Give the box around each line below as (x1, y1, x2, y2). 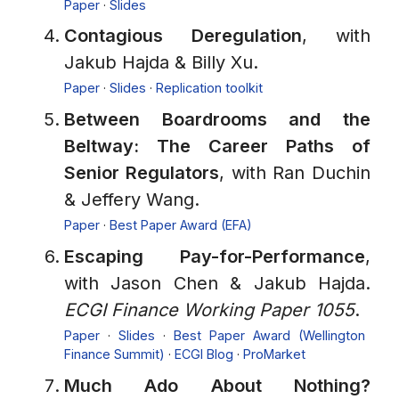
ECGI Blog (175, 346, 233, 362)
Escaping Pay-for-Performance (64, 245, 365, 267)
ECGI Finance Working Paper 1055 (64, 298, 354, 321)
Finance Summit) (64, 346, 165, 362)
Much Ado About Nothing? (64, 374, 370, 396)
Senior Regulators (64, 161, 219, 183)
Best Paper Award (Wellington (173, 327, 365, 343)
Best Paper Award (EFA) (110, 217, 252, 233)
